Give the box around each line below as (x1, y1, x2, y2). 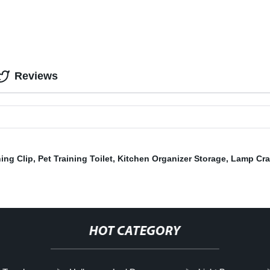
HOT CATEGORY (89, 225, 181, 239)
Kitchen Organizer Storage (118, 154, 226, 164)
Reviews (14, 70, 58, 83)
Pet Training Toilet (38, 154, 113, 164)
